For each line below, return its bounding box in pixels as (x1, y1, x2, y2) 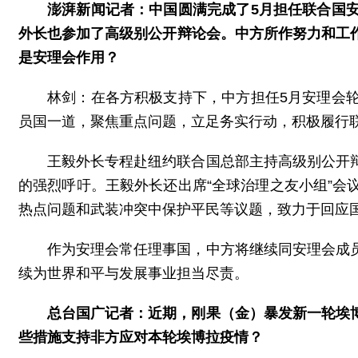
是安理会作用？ (18, 49, 119, 66)
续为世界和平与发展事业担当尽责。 (18, 265, 249, 281)
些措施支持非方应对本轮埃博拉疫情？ (18, 328, 263, 345)
